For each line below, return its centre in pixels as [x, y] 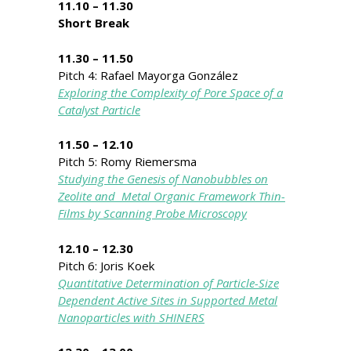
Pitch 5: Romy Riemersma [127, 161]
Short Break [94, 23]
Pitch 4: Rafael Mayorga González [148, 75]
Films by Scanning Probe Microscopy [152, 213]
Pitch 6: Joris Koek [106, 265]
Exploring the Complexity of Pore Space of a [170, 92]
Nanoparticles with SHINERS [131, 317]
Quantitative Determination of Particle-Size [168, 282]
